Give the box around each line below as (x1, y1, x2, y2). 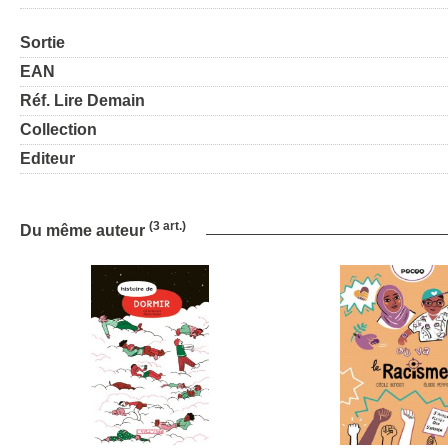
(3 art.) (149, 219, 186, 234)
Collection (20, 121, 97, 139)
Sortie (20, 34, 65, 52)
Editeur (20, 150, 75, 168)
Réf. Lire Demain (20, 92, 145, 110)
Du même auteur (20, 222, 149, 240)
